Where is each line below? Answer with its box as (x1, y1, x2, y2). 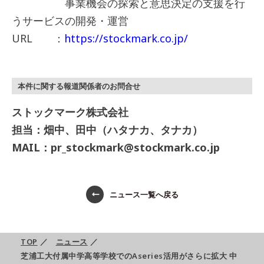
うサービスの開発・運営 (12, 14, 128, 28)
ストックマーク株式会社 (12, 105, 128, 120)
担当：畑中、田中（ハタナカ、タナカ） (12, 123, 203, 137)
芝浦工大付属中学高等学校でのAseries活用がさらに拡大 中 (21, 250, 237, 262)
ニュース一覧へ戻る (109, 189, 179, 200)
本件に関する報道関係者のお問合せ (18, 81, 140, 92)
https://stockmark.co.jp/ (64, 31, 188, 46)
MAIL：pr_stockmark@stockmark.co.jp (12, 140, 220, 155)
